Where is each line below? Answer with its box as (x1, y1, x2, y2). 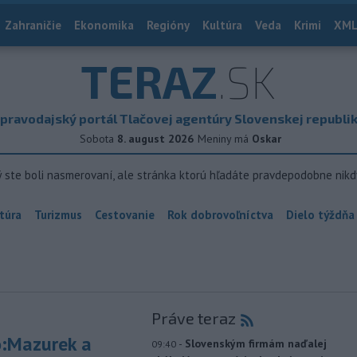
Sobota (80, 131, 114, 146)
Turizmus (34, 207, 82, 222)
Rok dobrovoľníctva (167, 207, 273, 222)
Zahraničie (5, 18, 61, 33)
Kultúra (202, 18, 242, 33)
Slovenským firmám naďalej (184, 336, 327, 351)
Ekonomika (74, 18, 134, 33)
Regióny (147, 18, 190, 33)
